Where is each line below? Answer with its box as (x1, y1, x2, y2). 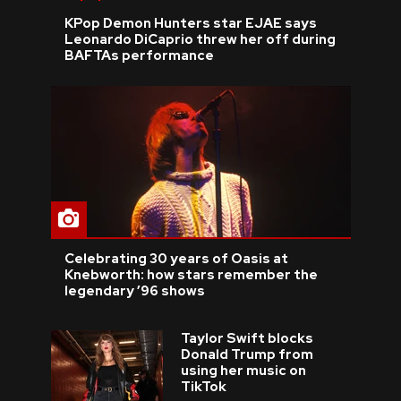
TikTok (180, 377, 226, 396)
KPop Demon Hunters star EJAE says (64, 13, 317, 32)
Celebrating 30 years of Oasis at (64, 249, 288, 268)
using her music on (180, 361, 306, 380)
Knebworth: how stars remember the (64, 265, 318, 284)
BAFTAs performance (64, 46, 214, 64)
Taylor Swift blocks (180, 328, 313, 347)
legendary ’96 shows (64, 281, 205, 300)
